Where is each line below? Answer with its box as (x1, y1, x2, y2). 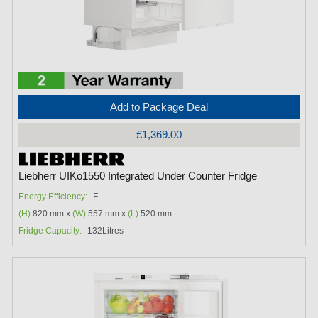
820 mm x (31, 208, 73, 219)
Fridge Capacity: (18, 225, 82, 236)
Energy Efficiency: (18, 191, 88, 202)
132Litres (87, 225, 124, 236)
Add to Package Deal (109, 100, 208, 113)
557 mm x (86, 208, 128, 219)
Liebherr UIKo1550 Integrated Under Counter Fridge (18, 170, 258, 182)
